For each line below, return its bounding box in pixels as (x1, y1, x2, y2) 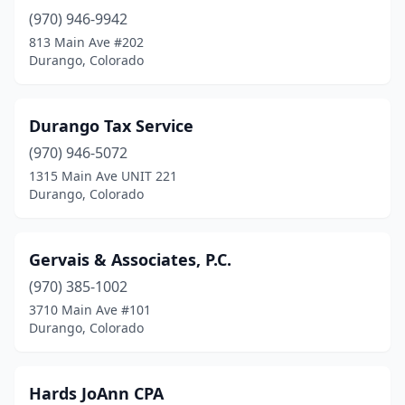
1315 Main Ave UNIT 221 (29, 167, 177, 184)
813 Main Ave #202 (29, 33, 144, 51)
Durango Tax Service (29, 115, 193, 137)
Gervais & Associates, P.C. (29, 249, 231, 270)
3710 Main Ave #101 (29, 301, 151, 318)
